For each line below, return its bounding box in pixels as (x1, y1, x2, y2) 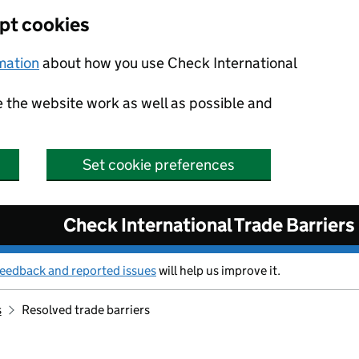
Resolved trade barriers (22, 302, 151, 317)
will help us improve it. (156, 263, 280, 278)
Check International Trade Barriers (63, 213, 355, 236)
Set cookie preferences (83, 155, 235, 174)
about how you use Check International (39, 54, 296, 72)
